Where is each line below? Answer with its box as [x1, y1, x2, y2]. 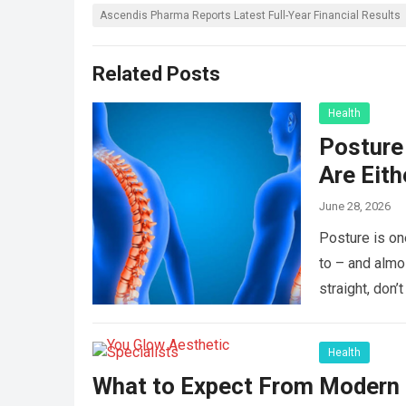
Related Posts [92, 63, 220, 86]
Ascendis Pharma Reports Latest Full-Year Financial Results [100, 9, 401, 23]
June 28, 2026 [319, 199, 391, 214]
